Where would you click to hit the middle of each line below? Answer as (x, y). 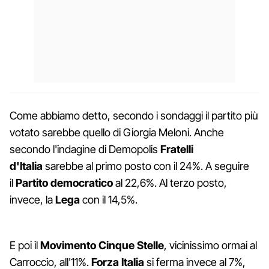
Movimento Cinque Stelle (102, 245)
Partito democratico (64, 183)
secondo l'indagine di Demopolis (85, 149)
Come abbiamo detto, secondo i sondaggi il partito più (134, 115)
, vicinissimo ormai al (210, 245)
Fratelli (177, 149)
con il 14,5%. (110, 199)
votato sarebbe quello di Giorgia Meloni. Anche (117, 132)
